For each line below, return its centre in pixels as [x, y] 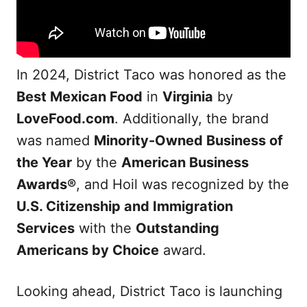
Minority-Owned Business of [188, 141]
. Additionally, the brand [192, 119]
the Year [44, 163]
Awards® [46, 185]
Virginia [188, 97]
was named [55, 141]
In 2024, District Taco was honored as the [151, 75]
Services [46, 229]
